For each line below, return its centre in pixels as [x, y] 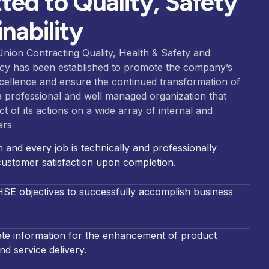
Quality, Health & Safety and [146, 53]
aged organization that [176, 96]
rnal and [194, 110]
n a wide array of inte [126, 110]
